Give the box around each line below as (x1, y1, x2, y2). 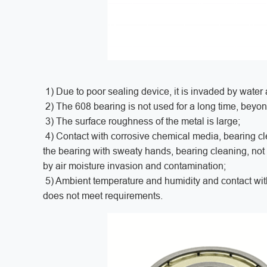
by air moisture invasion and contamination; (43, 160, 231, 171)
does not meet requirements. (43, 190, 167, 201)
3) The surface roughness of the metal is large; (43, 116, 247, 126)
